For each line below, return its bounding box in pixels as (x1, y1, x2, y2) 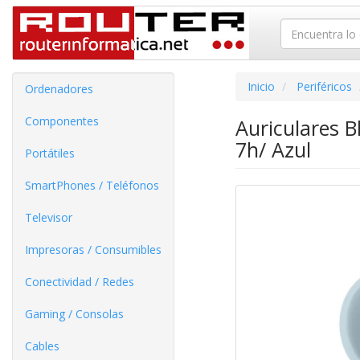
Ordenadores (25, 81, 93, 96)
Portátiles (25, 145, 75, 161)
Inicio (247, 79, 275, 94)
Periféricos (296, 79, 352, 94)
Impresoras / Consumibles (25, 242, 162, 257)
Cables (25, 338, 59, 354)
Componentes (25, 113, 99, 129)
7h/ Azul (235, 136, 311, 163)
